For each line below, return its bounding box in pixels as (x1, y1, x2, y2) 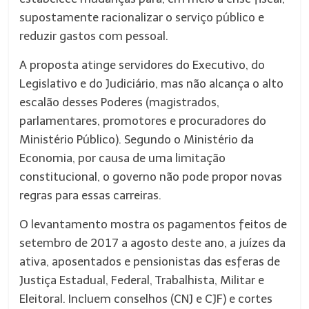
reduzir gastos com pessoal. (19, 29, 169, 43)
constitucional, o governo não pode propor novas (19, 170, 283, 183)
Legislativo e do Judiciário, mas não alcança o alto (19, 77, 284, 90)
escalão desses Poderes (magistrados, (19, 95, 220, 109)
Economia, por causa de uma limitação (19, 151, 226, 165)
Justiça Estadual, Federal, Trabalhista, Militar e (19, 273, 265, 287)
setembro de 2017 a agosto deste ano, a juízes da (19, 236, 286, 250)
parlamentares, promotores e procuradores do (19, 114, 267, 128)
